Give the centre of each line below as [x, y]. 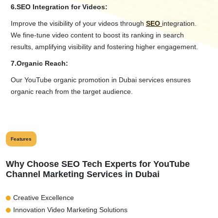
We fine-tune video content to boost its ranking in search [97, 35]
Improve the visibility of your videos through [78, 24]
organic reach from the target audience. [72, 92]
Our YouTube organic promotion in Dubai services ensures [101, 80]
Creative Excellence [44, 198]
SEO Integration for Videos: [62, 7]
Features [21, 139]
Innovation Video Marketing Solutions [70, 210]
